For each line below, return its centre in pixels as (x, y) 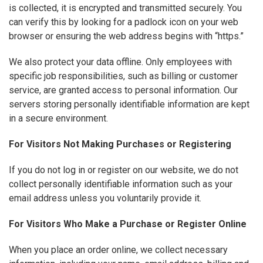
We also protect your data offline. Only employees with (120, 62)
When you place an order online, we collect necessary (118, 250)
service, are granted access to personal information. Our (123, 90)
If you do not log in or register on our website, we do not (124, 170)
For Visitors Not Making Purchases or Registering (120, 144)
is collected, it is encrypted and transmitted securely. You (125, 8)
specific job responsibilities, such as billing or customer (123, 76)
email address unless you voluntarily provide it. (105, 198)
